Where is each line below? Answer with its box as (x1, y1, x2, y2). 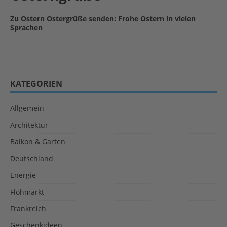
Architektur (10, 120, 48, 130)
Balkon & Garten (10, 137, 65, 147)
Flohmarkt (10, 187, 44, 197)
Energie (10, 170, 36, 180)
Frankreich (10, 204, 46, 214)
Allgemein (10, 103, 44, 113)
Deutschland (10, 154, 53, 164)
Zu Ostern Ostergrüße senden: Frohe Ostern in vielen (10, 14, 196, 24)
